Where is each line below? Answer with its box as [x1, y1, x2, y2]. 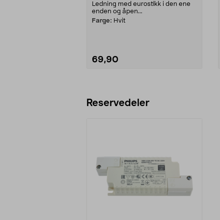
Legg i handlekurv [115, 87, 173, 94]
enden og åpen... [92, 8, 142, 15]
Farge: [92, 17, 112, 24]
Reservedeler [86, 98, 149, 108]
